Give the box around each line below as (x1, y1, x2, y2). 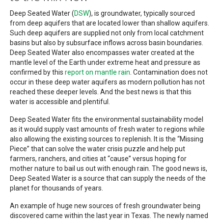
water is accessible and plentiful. (10, 98, 110, 106)
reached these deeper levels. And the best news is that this (10, 88, 192, 96)
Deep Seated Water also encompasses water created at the (10, 49, 194, 57)
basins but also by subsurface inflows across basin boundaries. (10, 39, 203, 47)
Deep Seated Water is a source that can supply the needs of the (10, 174, 206, 183)
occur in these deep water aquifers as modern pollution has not (10, 78, 205, 86)
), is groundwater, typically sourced (89, 9, 195, 18)
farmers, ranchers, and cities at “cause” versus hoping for (10, 155, 187, 163)
